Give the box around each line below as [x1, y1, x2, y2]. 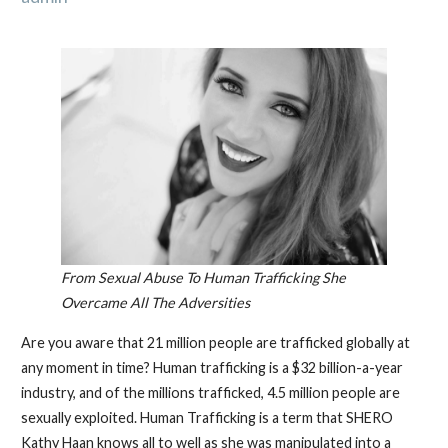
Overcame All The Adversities [60, 294, 250, 312]
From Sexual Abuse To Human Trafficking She [60, 269, 346, 287]
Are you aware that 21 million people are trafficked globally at [20, 333, 410, 351]
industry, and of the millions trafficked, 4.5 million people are [20, 383, 400, 401]
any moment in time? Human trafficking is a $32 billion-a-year [20, 358, 403, 376]
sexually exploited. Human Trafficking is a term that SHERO [20, 408, 393, 426]
